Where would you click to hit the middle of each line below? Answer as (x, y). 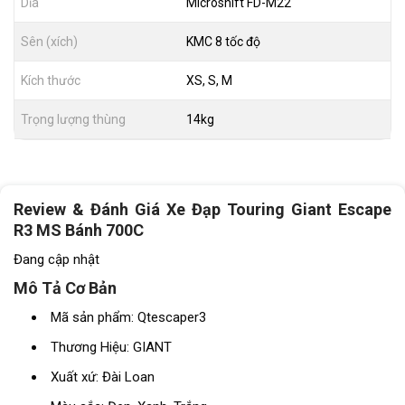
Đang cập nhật (57, 260)
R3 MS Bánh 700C (79, 231)
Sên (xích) (49, 42)
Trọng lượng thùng (73, 120)
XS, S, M (209, 81)
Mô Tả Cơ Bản (67, 287)
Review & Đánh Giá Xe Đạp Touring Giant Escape (202, 210)
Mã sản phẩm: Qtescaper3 (128, 317)
